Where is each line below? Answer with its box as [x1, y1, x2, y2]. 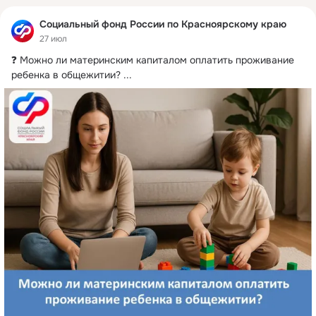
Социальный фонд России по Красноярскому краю [39, 18, 286, 31]
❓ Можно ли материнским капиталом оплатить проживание [11, 53, 294, 66]
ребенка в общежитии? [11, 68, 121, 81]
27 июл [39, 32, 67, 44]
